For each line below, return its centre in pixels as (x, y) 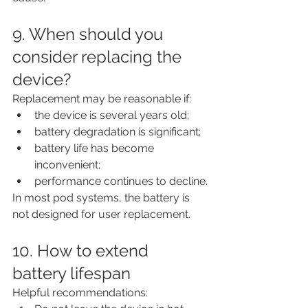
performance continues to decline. (121, 181)
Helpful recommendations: (80, 292)
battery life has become (96, 148)
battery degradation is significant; (118, 131)
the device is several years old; (112, 115)
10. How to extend (82, 250)
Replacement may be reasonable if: (102, 98)
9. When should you (90, 34)
